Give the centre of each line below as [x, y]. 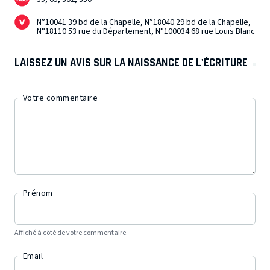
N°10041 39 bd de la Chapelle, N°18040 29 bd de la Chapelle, [144, 22]
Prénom [38, 193]
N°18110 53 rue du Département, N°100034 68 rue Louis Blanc [146, 31]
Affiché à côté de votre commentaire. [71, 233]
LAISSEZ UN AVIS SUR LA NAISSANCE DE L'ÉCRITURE [131, 62]
